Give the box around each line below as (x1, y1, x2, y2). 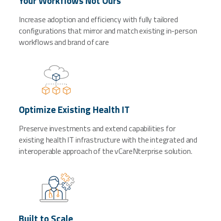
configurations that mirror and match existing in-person (19, 24, 197, 37)
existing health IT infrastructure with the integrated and (19, 133, 198, 146)
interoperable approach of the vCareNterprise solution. (19, 145, 192, 157)
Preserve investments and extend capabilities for (19, 122, 176, 134)
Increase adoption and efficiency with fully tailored (19, 13, 178, 25)
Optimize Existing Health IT (19, 103, 130, 117)
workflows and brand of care (19, 36, 109, 48)
